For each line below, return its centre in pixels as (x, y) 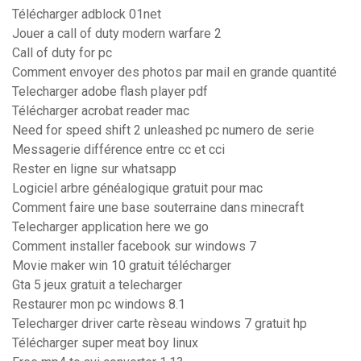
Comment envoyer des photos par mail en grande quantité (174, 73)
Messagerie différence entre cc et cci (118, 150)
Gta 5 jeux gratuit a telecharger (97, 285)
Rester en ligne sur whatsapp (94, 169)
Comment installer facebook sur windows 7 (134, 247)
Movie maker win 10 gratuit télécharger (122, 266)
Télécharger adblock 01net (87, 15)
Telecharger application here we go (110, 227)
